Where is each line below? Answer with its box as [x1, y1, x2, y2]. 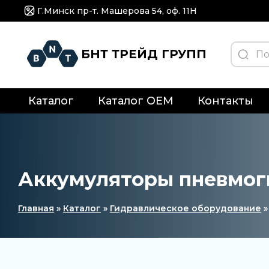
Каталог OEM [97, 94, 174, 107]
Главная [18, 203, 54, 214]
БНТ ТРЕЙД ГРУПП [81, 47, 207, 61]
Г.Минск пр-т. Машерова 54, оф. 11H [37, 5, 197, 16]
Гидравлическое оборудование [110, 203, 261, 214]
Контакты [197, 94, 253, 107]
